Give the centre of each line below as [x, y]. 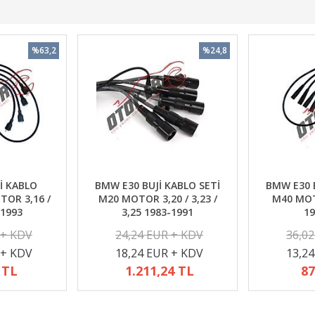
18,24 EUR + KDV [159, 253]
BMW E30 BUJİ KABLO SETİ [157, 185]
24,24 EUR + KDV [159, 235]
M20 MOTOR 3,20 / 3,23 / [157, 199]
